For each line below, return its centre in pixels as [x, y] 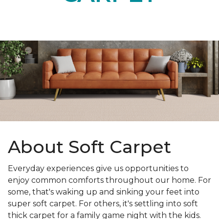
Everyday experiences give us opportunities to [98, 169]
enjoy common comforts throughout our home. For [109, 180]
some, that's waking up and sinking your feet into [104, 192]
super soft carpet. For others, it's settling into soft [103, 204]
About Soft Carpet [89, 147]
